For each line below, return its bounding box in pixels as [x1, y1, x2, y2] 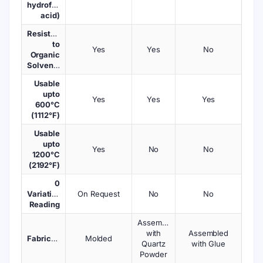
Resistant [27, 29, 63, 38]
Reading [29, 200, 60, 209]
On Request [77, 189, 120, 198]
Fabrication [50, 234, 58, 243]
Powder [139, 249, 168, 259]
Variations [27, 189, 66, 198]
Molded [85, 234, 113, 243]
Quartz [141, 239, 166, 248]
